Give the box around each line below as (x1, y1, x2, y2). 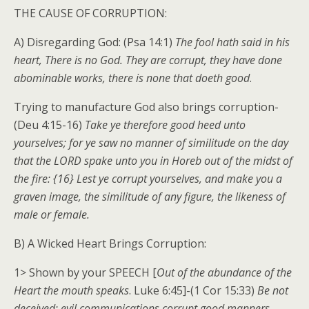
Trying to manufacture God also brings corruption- (14, 99, 279, 115)
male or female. (14, 207, 90, 223)
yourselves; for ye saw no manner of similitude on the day (14, 135, 288, 151)
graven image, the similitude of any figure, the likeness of (14, 189, 286, 205)
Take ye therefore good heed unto (85, 117, 246, 133)
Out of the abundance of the (157, 265, 292, 281)
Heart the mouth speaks (14, 283, 129, 299)
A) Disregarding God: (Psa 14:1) (14, 34, 175, 50)
